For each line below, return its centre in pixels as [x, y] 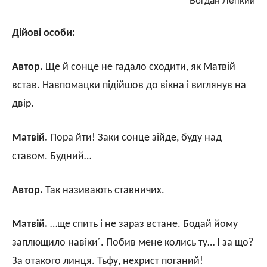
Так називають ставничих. [104, 190]
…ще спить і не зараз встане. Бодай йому [143, 224]
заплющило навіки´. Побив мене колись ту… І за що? [133, 243]
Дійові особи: [44, 33]
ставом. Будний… [52, 156]
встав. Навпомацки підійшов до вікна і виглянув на [129, 85]
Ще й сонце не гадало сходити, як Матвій [139, 67]
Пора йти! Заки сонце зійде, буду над [135, 138]
